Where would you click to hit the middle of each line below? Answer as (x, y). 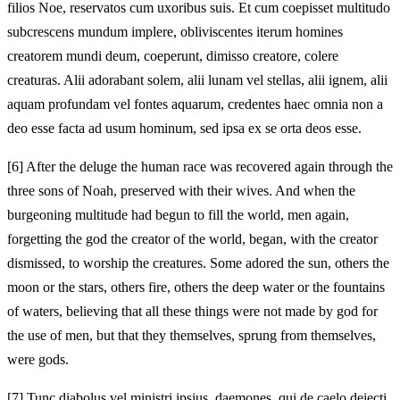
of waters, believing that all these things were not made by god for (192, 311)
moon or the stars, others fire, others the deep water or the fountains (196, 287)
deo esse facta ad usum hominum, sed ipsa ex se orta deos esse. (184, 128)
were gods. (38, 359)
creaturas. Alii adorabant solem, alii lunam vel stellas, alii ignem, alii (197, 79)
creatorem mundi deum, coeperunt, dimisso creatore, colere (173, 55)
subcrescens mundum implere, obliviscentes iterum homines (175, 31)
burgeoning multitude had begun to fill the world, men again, (178, 214)
